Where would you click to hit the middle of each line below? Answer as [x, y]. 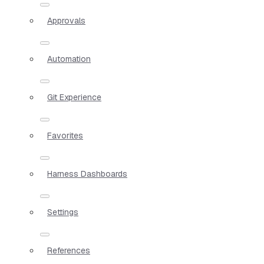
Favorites [65, 135]
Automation [69, 59]
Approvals [66, 20]
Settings [63, 212]
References [69, 250]
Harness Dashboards [87, 174]
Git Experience [74, 97]
